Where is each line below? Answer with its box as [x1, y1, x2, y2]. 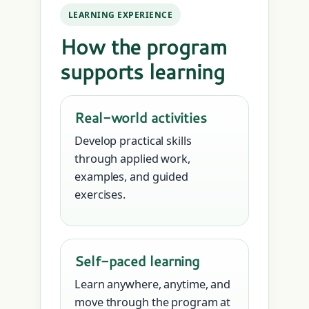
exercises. [74, 187, 126, 203]
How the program [60, 32, 227, 62]
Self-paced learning [74, 251, 200, 271]
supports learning [60, 57, 226, 87]
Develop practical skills [74, 133, 192, 149]
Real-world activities [74, 108, 207, 128]
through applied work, [74, 151, 190, 167]
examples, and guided [74, 169, 188, 185]
